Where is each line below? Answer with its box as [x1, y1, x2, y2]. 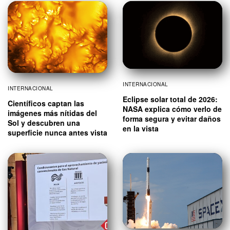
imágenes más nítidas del [8, 108, 97, 119]
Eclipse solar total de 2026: [123, 94, 218, 105]
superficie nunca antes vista [8, 127, 107, 138]
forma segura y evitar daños [123, 113, 221, 124]
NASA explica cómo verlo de [123, 104, 222, 114]
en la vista [123, 123, 159, 134]
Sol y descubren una [8, 118, 80, 128]
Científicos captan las [8, 98, 84, 109]
